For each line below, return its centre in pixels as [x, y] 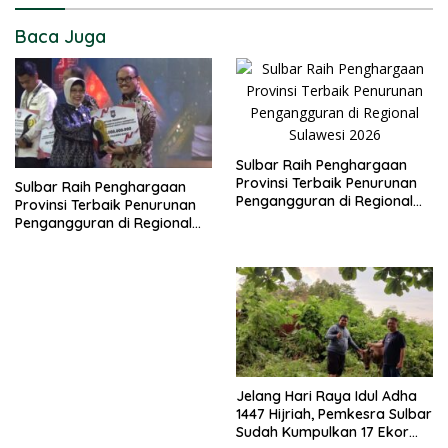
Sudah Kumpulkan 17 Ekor [322, 432]
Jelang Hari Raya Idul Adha [326, 396]
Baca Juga [60, 36]
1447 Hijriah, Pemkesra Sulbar [334, 414]
